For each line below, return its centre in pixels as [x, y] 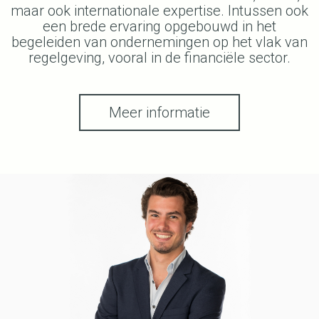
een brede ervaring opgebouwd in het [159, 26]
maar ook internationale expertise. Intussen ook [159, 11]
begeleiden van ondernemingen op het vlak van [159, 42]
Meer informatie [159, 113]
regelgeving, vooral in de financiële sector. [159, 58]
